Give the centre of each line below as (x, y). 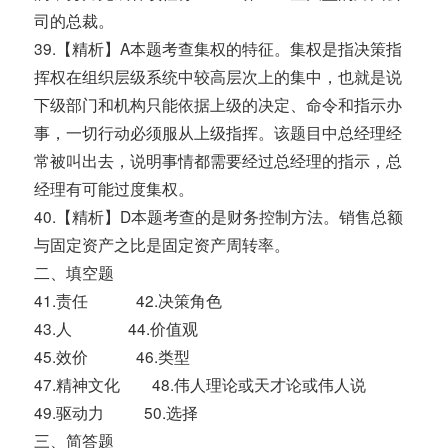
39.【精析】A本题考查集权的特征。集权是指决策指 (218, 48)
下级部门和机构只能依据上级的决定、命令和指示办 (218, 104)
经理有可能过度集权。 (114, 188)
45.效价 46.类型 (112, 356)
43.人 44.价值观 (116, 328)
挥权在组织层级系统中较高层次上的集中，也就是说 (218, 76)
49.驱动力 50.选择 (116, 412)
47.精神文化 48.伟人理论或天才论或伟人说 (200, 384)
